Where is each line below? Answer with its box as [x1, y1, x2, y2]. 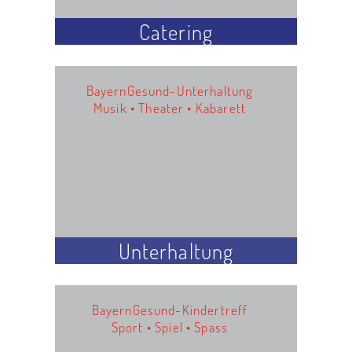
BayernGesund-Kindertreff [91, 300, 248, 318]
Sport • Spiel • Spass [111, 317, 229, 335]
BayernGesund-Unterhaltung [86, 81, 254, 99]
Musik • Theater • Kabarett [93, 98, 246, 116]
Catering [138, 17, 214, 45]
